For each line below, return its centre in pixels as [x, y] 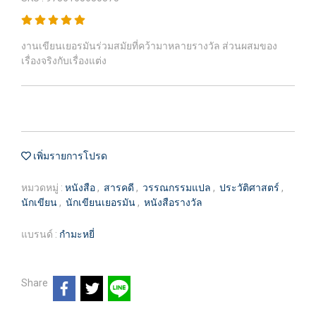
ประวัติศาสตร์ [250, 188]
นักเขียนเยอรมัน [102, 202]
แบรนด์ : [40, 234]
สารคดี [120, 188]
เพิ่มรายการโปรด [69, 156]
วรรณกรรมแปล [178, 188]
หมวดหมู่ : [43, 188]
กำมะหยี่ [77, 234]
